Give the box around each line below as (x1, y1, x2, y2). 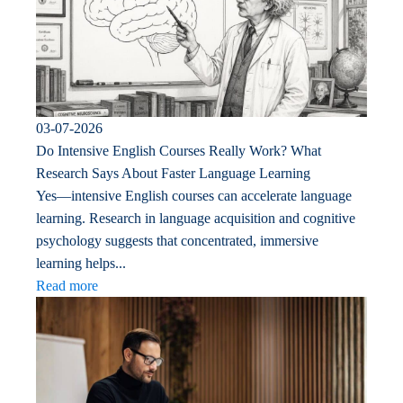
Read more (36, 278, 98, 294)
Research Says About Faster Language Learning (36, 166, 310, 182)
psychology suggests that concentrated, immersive (36, 233, 318, 249)
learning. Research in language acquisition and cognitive (36, 210, 355, 227)
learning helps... (36, 255, 126, 272)
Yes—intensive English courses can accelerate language (36, 188, 352, 204)
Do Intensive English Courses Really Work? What (36, 143, 321, 159)
